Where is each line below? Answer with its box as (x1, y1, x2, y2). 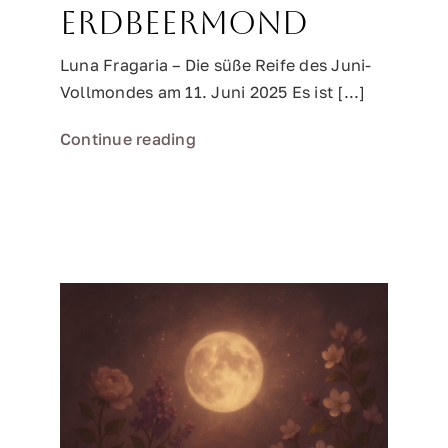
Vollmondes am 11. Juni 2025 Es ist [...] (60, 82, 366, 102)
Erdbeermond (60, 4, 308, 41)
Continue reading (60, 129, 196, 149)
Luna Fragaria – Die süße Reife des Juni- (60, 55, 372, 75)
